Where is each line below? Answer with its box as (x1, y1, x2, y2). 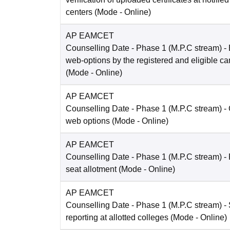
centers (66, 8, 92, 17)
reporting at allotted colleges (66, 213, 168, 222)
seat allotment (66, 165, 117, 174)
